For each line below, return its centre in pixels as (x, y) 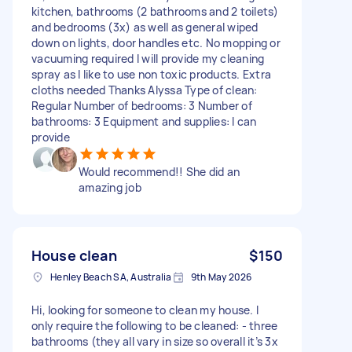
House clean (74, 255)
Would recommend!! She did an (159, 171)
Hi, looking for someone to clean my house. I (145, 310)
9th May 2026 (221, 277)
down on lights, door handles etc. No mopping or (156, 42)
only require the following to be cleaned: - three (155, 325)
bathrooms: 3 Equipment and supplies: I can (144, 121)
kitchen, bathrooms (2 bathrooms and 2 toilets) (155, 11)
